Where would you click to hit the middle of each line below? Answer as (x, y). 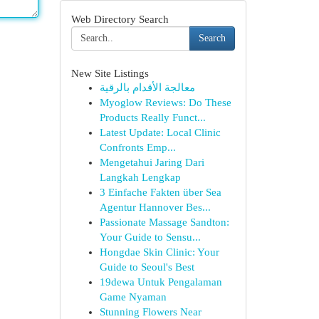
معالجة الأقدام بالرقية (147, 88)
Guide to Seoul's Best (147, 267)
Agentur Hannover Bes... (155, 207)
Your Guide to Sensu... (150, 237)
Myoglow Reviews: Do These (165, 103)
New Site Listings (110, 73)
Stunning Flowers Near (150, 312)
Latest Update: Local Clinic (160, 132)
